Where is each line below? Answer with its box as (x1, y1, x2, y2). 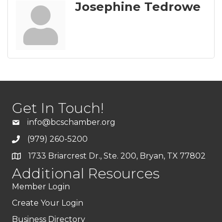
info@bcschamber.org (27, 117, 115, 127)
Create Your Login (12, 198, 83, 208)
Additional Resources (12, 165, 160, 182)
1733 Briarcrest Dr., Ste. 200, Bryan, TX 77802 (28, 151, 206, 161)
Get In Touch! (12, 100, 104, 117)
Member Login (12, 182, 70, 192)
